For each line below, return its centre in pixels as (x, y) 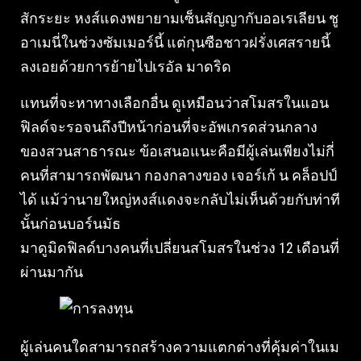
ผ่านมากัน (52, 272)
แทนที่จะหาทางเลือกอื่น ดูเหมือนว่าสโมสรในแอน (174, 103)
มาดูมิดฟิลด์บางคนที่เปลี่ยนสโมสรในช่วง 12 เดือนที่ (180, 248)
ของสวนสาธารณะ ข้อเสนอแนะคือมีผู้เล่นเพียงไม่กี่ (177, 151)
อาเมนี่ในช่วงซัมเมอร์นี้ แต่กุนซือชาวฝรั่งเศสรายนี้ (175, 42)
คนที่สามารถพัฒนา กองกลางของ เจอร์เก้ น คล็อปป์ (178, 175)
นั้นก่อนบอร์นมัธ (71, 224)
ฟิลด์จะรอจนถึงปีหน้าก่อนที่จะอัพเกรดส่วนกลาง (169, 127)
